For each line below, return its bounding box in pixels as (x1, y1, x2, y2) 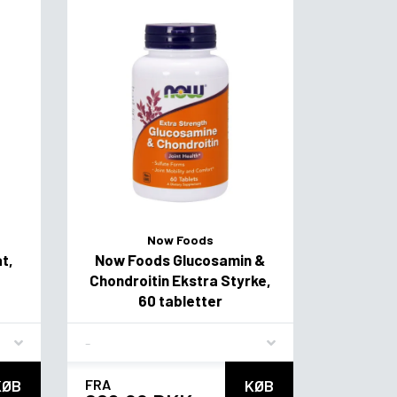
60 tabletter (137, 292, 222, 310)
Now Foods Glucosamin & (95, 251, 266, 269)
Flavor (83, 326, 121, 344)
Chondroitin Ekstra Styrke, (89, 271, 271, 290)
